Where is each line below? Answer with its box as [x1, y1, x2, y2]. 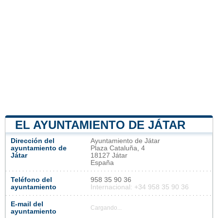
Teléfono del [11, 176, 52, 183]
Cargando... [91, 204, 122, 211]
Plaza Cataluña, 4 [91, 144, 145, 152]
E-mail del [11, 200, 43, 208]
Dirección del [11, 137, 54, 145]
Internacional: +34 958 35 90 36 [91, 183, 189, 191]
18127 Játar [91, 151, 127, 159]
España [91, 159, 114, 166]
